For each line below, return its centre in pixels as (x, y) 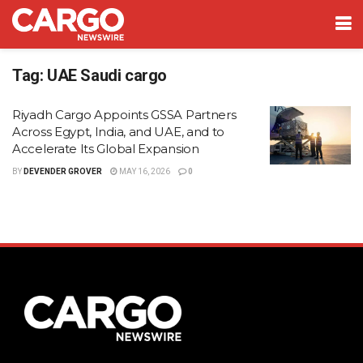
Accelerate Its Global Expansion (106, 149)
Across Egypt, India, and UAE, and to (119, 132)
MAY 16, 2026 (144, 171)
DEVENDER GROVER (63, 171)
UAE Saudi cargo (107, 75)
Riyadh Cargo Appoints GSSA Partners (124, 115)
